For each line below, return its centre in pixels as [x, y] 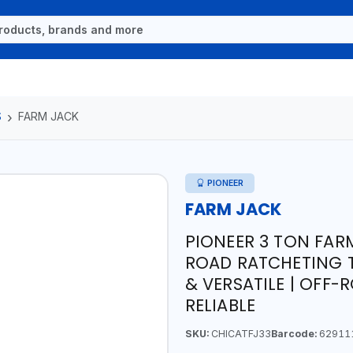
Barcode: [294, 333]
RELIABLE [220, 305]
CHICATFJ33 [240, 333]
